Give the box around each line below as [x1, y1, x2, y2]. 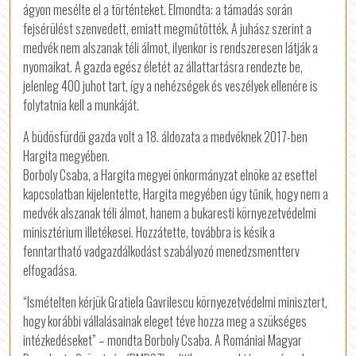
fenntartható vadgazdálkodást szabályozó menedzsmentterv [23, 242, 300, 261]
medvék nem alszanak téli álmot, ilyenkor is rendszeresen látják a [23, 38, 319, 57]
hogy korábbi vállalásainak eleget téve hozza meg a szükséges [23, 311, 308, 331]
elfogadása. [23, 261, 78, 280]
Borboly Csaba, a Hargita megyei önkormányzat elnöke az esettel [23, 165, 318, 184]
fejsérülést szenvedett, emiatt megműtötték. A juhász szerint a [23, 19, 312, 38]
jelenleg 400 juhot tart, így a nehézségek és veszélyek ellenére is [23, 76, 319, 95]
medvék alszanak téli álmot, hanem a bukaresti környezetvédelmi [23, 203, 317, 222]
